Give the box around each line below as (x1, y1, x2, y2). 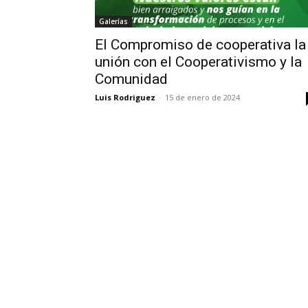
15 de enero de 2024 (165, 92, 240, 102)
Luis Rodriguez (95, 92, 155, 102)
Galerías (99, 16, 128, 26)
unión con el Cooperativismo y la (95, 54, 302, 70)
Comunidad (95, 71, 168, 87)
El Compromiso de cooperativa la (95, 36, 306, 53)
